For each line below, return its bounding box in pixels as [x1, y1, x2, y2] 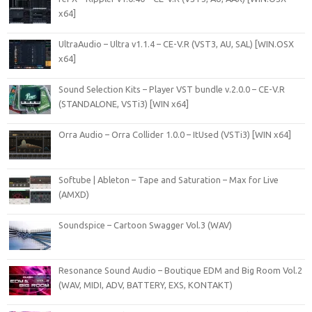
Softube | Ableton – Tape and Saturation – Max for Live [58, 174, 279, 185]
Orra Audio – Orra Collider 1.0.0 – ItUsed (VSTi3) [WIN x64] [58, 129, 291, 139]
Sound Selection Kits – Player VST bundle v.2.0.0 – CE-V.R [58, 84, 285, 94]
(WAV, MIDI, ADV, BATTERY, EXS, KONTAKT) [58, 279, 233, 290]
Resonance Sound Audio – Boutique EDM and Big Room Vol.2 [58, 265, 302, 275]
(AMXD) [58, 189, 89, 199]
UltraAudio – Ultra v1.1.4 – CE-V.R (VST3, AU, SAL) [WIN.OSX [58, 38, 294, 49]
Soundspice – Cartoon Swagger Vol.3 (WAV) [58, 219, 232, 230]
